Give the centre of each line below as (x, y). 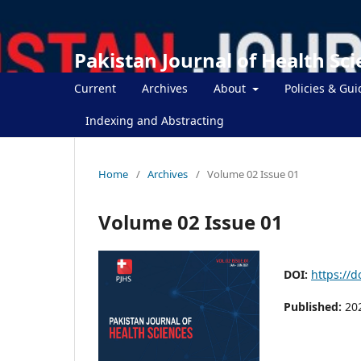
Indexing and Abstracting (155, 120)
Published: (314, 306)
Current (95, 88)
